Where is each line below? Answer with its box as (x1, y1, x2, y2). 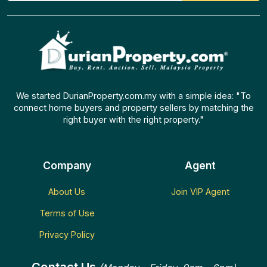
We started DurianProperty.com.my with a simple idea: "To (16, 90, 251, 101)
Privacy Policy (39, 229, 95, 240)
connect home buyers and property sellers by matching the (13, 102, 254, 113)
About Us (48, 186, 85, 197)
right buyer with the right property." (63, 114, 204, 125)
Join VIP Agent (171, 186, 229, 197)
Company (42, 159, 91, 172)
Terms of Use (39, 207, 95, 218)
